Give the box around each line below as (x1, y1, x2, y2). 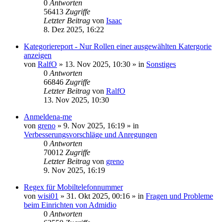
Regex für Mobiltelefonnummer (24, 183, 123, 191)
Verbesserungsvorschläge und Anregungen (24, 130, 157, 139)
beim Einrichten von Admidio (24, 201, 116, 209)
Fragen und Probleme (146, 192, 213, 200)
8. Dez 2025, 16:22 (44, 25, 104, 34)
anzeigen (24, 51, 52, 59)
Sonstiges (146, 60, 176, 68)
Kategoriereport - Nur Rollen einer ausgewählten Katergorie (24, 42, 212, 51)
